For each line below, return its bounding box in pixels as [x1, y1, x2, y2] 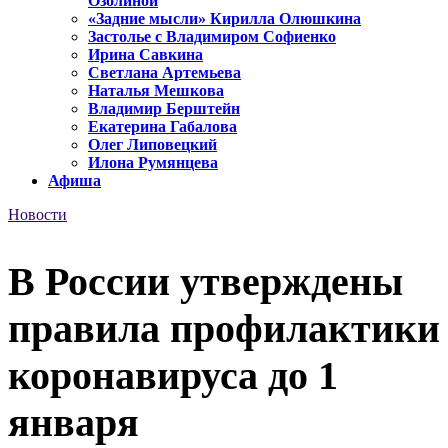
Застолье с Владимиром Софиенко [88, 28, 336, 46]
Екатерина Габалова [88, 118, 237, 136]
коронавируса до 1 [8, 352, 338, 398]
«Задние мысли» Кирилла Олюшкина [88, 10, 361, 28]
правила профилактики [8, 305, 440, 351]
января [8, 399, 139, 445]
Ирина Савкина [88, 46, 203, 64]
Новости [8, 206, 67, 224]
